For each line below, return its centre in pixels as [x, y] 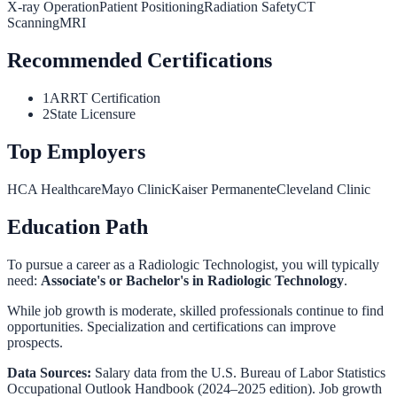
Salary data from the [149, 372]
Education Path [78, 226]
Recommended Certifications [140, 61]
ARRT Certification [105, 97]
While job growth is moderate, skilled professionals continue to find [195, 310]
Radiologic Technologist [206, 264]
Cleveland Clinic [323, 189]
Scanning [33, 23]
